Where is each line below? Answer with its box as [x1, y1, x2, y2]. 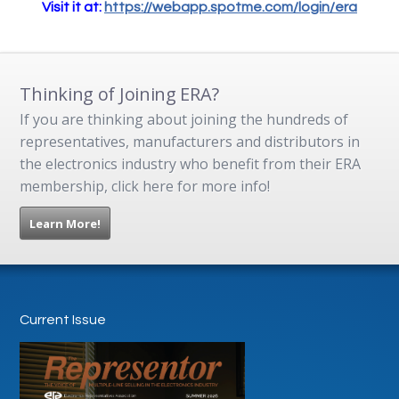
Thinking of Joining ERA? [20, 81, 219, 106]
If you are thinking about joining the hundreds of [20, 109, 349, 129]
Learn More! [29, 215, 102, 232]
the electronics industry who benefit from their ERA [20, 153, 362, 174]
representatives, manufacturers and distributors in [20, 131, 361, 151]
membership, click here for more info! [20, 175, 271, 196]
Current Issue [20, 312, 107, 327]
